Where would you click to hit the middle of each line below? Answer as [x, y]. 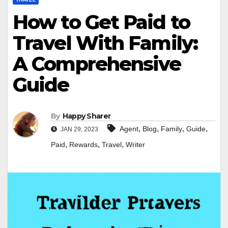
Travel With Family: [105, 43]
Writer [135, 145]
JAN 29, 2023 [79, 130]
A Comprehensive [97, 64]
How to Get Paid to [101, 22]
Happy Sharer [87, 116]
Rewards [83, 145]
